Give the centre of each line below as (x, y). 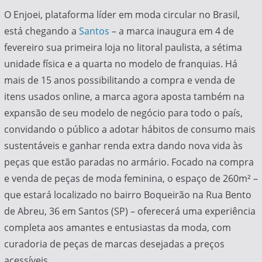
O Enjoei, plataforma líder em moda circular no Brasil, (122, 15)
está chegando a (41, 31)
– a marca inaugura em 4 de (171, 31)
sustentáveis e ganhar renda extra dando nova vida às (123, 146)
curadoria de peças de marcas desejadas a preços (114, 244)
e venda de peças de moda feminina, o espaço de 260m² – (131, 179)
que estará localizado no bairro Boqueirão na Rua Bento (127, 195)
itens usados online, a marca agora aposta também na (124, 97)
